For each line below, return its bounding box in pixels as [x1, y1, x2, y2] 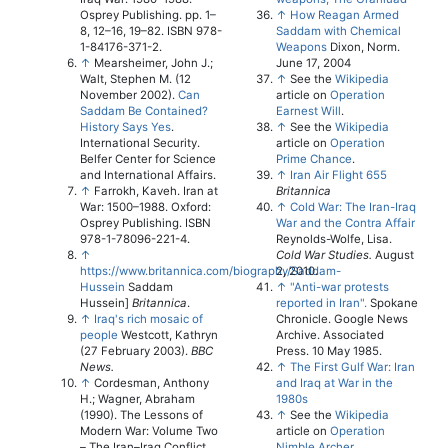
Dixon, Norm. [326, 39, 400, 54]
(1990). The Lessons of [80, 407, 203, 422]
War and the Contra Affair [275, 215, 415, 230]
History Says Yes [80, 119, 171, 134]
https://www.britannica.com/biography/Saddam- [80, 263, 341, 278]
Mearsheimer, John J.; [94, 55, 213, 70]
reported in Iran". [275, 295, 367, 310]
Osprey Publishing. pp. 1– [80, 7, 216, 22]
